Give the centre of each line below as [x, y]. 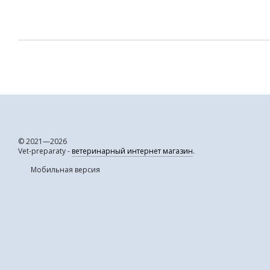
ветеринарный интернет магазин [132, 151]
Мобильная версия [64, 170]
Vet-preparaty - [45, 151]
